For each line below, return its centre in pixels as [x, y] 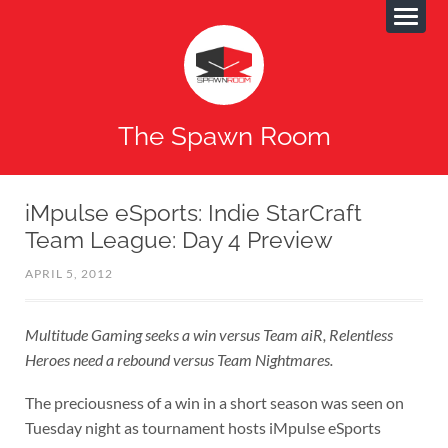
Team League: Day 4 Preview [178, 239]
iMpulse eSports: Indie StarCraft [193, 212]
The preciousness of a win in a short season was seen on [214, 402]
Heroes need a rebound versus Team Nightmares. [178, 360]
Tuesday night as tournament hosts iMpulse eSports [202, 427]
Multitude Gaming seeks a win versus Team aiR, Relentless [208, 335]
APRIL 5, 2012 [68, 274]
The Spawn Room [224, 135]
